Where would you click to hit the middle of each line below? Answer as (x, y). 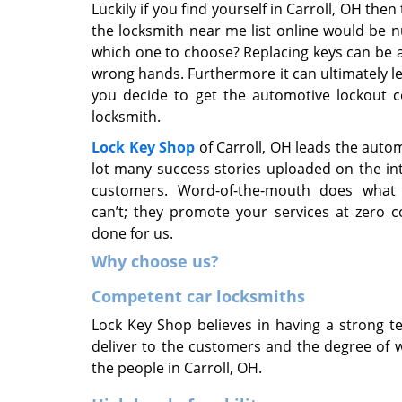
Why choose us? (155, 261)
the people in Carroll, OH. (177, 368)
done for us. (132, 233)
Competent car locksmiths (198, 296)
